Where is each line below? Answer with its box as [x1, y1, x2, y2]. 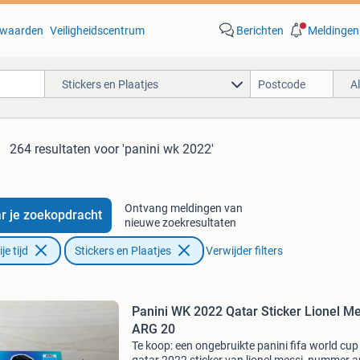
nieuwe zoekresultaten [124, 216, 236, 229]
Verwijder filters [205, 244, 283, 257]
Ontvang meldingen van [124, 202, 243, 215]
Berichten [235, 24, 284, 37]
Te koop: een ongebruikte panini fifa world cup [131, 339, 358, 352]
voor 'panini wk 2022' [94, 141, 214, 157]
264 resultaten [10, 141, 91, 157]
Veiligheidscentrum [49, 24, 145, 37]
